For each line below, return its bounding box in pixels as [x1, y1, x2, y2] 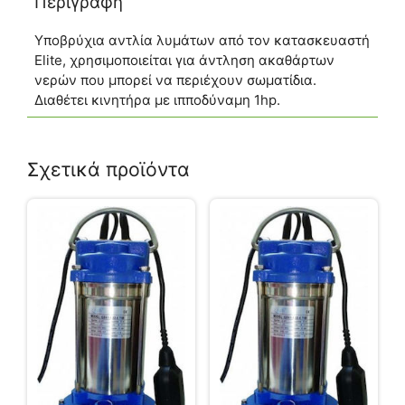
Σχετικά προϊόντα [27, 157, 190, 182]
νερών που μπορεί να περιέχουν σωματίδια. [33, 71, 316, 89]
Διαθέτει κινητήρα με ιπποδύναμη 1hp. [33, 90, 280, 108]
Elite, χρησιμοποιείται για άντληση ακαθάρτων [33, 51, 334, 69]
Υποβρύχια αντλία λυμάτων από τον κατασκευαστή [33, 31, 370, 49]
